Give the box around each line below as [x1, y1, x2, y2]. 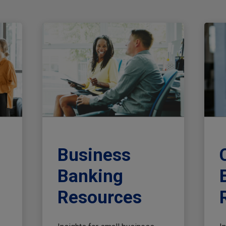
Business [57, 144, 131, 165]
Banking [57, 165, 123, 187]
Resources [57, 187, 142, 208]
